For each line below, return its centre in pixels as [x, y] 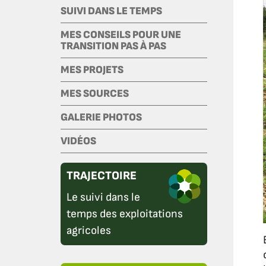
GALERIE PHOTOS [101, 117]
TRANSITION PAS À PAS [113, 46]
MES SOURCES [95, 93]
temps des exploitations [125, 214]
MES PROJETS [92, 69]
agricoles [89, 230]
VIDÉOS [78, 141]
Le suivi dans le [103, 197]
